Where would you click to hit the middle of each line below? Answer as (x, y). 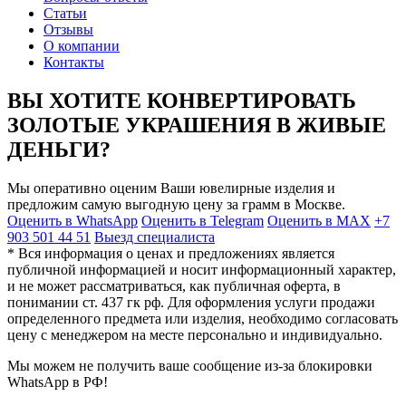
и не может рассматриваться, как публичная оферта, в (174, 285)
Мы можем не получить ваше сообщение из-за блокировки (190, 365)
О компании (82, 45)
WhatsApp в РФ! (58, 382)
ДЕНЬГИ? (59, 149)
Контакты (74, 62)
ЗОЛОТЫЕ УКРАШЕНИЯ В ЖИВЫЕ (197, 125)
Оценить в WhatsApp (72, 220)
